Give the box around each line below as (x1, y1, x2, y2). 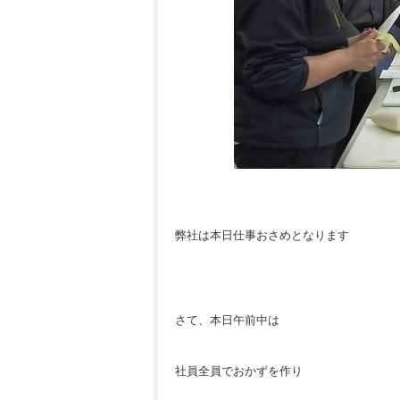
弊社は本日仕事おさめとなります (175, 229, 349, 242)
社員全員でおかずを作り (175, 364, 303, 378)
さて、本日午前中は (175, 313, 279, 327)
